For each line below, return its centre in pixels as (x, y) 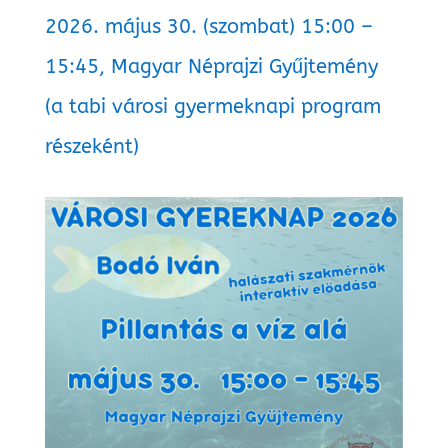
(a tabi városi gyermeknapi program (212, 106)
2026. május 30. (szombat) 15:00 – (208, 26)
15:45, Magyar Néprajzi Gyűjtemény (211, 66)
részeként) (91, 146)
